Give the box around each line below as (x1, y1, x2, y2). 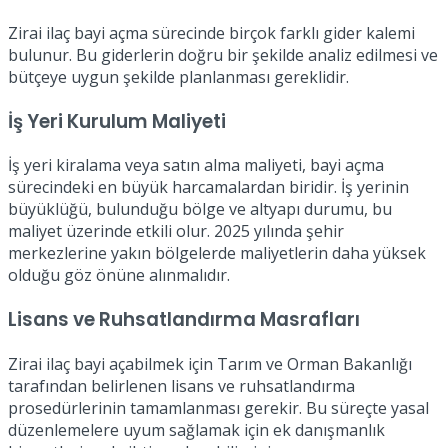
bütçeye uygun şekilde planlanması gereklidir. (8, 65, 349, 88)
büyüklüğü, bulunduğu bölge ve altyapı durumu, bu (8, 198, 392, 221)
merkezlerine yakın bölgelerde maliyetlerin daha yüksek (8, 242, 426, 265)
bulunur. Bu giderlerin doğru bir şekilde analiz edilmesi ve (8, 43, 438, 66)
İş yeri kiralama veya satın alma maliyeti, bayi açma (8, 154, 384, 177)
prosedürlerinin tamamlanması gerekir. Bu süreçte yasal (8, 396, 429, 419)
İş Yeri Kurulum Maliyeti (8, 107, 226, 135)
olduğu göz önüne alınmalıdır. (8, 264, 230, 287)
